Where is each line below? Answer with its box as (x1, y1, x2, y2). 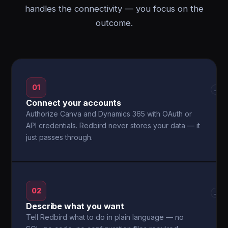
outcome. (95, 18, 133, 28)
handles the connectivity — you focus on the (24, 4, 204, 14)
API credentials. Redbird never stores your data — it (26, 121, 201, 130)
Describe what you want (26, 201, 124, 211)
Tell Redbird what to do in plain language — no (26, 213, 184, 221)
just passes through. (26, 133, 93, 141)
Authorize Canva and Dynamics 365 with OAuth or (26, 109, 192, 118)
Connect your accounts (26, 98, 122, 108)
